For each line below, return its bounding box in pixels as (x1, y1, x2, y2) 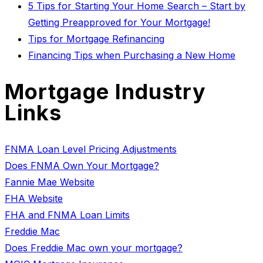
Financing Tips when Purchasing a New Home (28, 49, 235, 62)
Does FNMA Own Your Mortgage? (5, 160, 159, 172)
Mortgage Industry (5, 79, 206, 105)
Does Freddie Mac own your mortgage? (5, 242, 183, 254)
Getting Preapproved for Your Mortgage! (28, 16, 210, 29)
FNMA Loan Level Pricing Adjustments (5, 143, 177, 156)
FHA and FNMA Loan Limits (5, 209, 130, 221)
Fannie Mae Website (5, 176, 95, 188)
